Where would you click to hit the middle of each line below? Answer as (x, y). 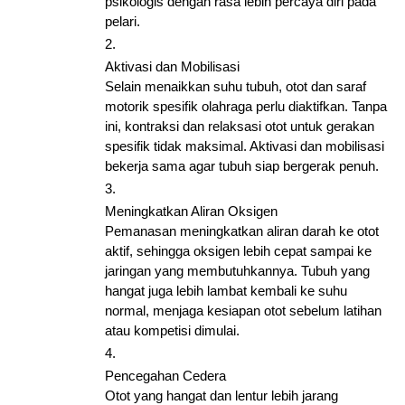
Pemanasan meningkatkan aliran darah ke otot (242, 231)
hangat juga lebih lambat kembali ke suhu (226, 291)
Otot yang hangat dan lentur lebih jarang (221, 396)
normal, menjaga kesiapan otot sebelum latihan (243, 311)
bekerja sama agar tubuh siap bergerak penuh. (244, 166)
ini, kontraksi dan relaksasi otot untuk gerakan (240, 126)
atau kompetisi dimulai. (172, 330)
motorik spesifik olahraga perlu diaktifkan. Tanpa (246, 106)
